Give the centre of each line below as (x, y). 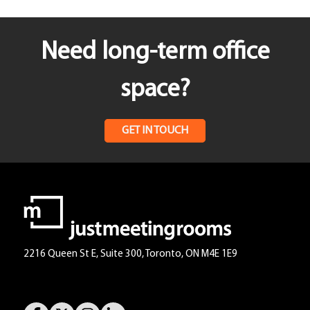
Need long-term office (155, 53)
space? (155, 90)
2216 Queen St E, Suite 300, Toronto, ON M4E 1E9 (131, 255)
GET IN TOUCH (155, 131)
